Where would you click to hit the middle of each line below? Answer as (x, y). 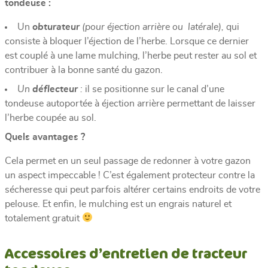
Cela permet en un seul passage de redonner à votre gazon (128, 161)
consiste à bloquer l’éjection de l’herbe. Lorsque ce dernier (127, 41)
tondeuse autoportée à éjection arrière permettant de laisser (130, 103)
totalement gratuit (43, 218)
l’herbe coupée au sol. (51, 118)
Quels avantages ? (45, 137)
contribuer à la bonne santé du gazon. (84, 70)
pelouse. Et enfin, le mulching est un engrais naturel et (118, 204)
